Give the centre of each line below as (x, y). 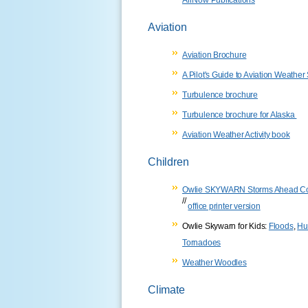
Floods (281, 226)
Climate (166, 289)
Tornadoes (202, 242)
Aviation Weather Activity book (236, 134)
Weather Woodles (214, 262)
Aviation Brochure (214, 55)
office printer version (224, 206)
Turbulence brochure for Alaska (240, 114)
